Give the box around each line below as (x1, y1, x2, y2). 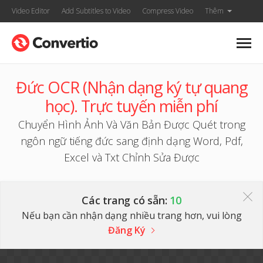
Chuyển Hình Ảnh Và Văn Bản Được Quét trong (18, 117, 245, 131)
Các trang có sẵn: (81, 193, 170, 207)
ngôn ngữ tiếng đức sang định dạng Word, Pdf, (20, 134, 243, 148)
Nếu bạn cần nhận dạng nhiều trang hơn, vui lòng (21, 209, 242, 222)
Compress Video (142, 6, 193, 16)
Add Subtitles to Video (62, 6, 130, 16)
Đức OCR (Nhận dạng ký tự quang (15, 76, 248, 98)
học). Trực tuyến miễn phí (45, 95, 218, 117)
